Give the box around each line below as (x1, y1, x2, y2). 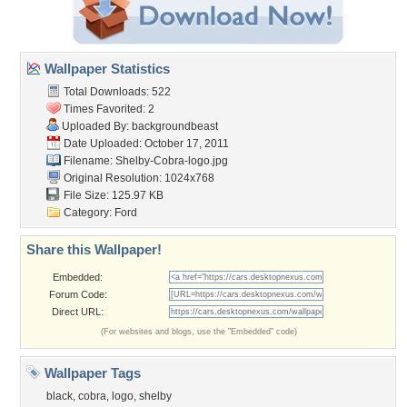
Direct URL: (52, 306, 104, 317)
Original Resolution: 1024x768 (61, 172, 214, 184)
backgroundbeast (132, 120, 218, 133)
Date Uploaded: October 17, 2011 (61, 137, 229, 150)
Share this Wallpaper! (26, 242, 162, 257)
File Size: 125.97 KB (61, 189, 164, 202)
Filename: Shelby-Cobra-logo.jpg (61, 154, 228, 167)
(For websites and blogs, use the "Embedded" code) (101, 327, 297, 336)
